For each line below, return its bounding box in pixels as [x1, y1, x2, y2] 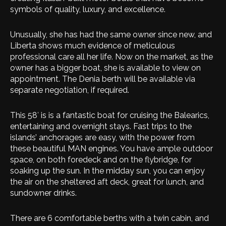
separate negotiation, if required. [10, 85, 129, 95]
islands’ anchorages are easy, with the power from [10, 133, 195, 142]
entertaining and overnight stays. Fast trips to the [10, 122, 192, 131]
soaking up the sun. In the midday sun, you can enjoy [10, 166, 205, 176]
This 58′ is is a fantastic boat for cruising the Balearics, [10, 110, 209, 120]
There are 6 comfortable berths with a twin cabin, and [10, 213, 209, 223]
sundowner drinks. [10, 188, 77, 198]
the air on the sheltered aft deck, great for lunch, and [10, 177, 204, 187]
